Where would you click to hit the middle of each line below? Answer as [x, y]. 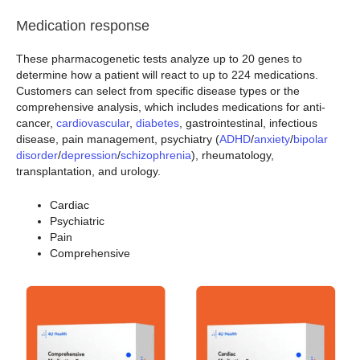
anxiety [272, 139]
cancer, [36, 123]
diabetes [157, 123]
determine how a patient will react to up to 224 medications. [167, 74]
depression [89, 155]
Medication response [83, 25]
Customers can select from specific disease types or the [158, 90]
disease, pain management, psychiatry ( [118, 139]
